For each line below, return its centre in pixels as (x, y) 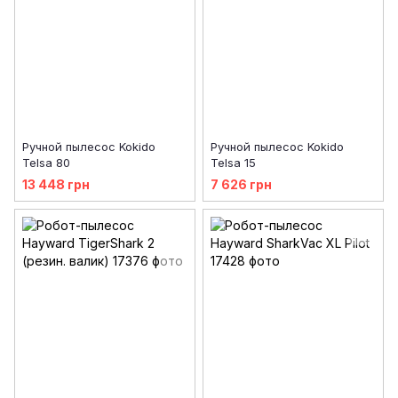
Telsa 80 (46, 163)
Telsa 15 (233, 163)
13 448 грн (56, 184)
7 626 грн (241, 184)
